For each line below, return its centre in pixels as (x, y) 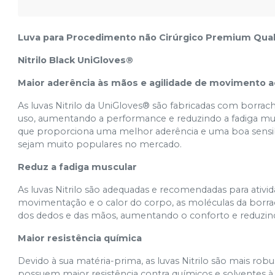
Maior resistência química (80, 238)
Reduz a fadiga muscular (78, 167)
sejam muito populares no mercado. (100, 144)
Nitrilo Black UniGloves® (76, 60)
